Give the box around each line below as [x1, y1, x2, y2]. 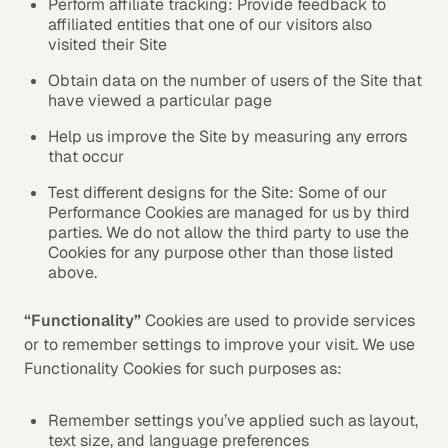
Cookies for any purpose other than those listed [48, 242, 394, 263]
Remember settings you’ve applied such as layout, [48, 410, 418, 431]
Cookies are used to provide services [141, 310, 415, 331]
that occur [48, 146, 124, 167]
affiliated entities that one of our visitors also [48, 14, 372, 35]
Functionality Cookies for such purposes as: [24, 358, 342, 379]
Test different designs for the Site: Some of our [48, 182, 387, 203]
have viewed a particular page [48, 90, 272, 111]
